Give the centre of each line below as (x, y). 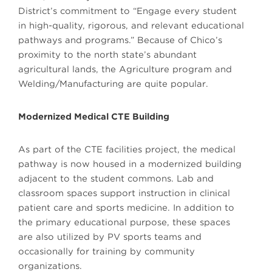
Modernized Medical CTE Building (94, 117)
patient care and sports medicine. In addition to (126, 208)
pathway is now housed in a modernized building (130, 164)
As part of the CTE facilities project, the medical (127, 150)
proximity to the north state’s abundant (107, 55)
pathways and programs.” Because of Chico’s (120, 40)
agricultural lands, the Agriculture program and (125, 70)
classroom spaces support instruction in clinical (124, 193)
